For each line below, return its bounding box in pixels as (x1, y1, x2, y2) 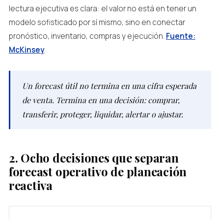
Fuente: (165, 31, 195, 41)
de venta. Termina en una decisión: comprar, (22, 95, 180, 105)
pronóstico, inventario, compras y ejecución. (8, 31, 166, 41)
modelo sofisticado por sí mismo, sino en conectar (8, 17, 185, 27)
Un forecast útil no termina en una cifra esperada (22, 81, 196, 91)
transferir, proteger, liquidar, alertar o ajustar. (22, 109, 183, 119)
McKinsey (8, 45, 44, 55)
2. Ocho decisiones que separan (8, 150, 179, 165)
